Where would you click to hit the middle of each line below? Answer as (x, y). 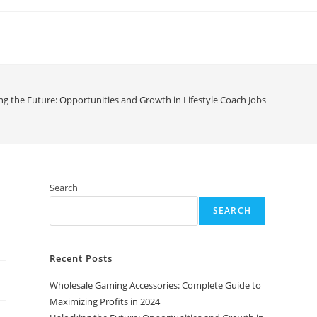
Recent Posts (81, 258)
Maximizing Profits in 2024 (105, 301)
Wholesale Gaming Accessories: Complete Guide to (155, 285)
